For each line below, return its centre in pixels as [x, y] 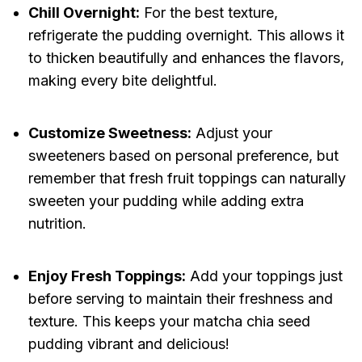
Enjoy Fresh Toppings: [107, 276]
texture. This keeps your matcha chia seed [169, 322]
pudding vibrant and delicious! [128, 344]
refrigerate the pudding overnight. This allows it [186, 36]
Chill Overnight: [84, 13]
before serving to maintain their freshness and [180, 299]
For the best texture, [208, 13]
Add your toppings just [264, 276]
